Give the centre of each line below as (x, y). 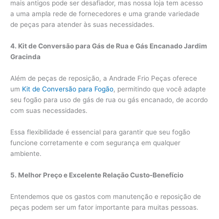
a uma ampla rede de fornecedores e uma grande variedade (105, 14)
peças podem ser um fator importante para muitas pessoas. (105, 207)
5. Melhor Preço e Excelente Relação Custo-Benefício (97, 175)
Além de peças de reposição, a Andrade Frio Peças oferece (104, 78)
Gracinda (26, 57)
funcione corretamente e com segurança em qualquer (96, 142)
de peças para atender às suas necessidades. (83, 25)
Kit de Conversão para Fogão (68, 89)
